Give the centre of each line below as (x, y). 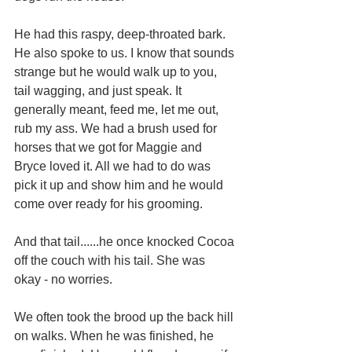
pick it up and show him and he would (120, 185)
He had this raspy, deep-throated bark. (121, 34)
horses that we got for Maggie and (110, 147)
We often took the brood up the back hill (125, 317)
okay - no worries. (63, 279)
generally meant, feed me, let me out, (118, 109)
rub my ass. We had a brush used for (117, 128)
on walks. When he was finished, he (115, 335)
